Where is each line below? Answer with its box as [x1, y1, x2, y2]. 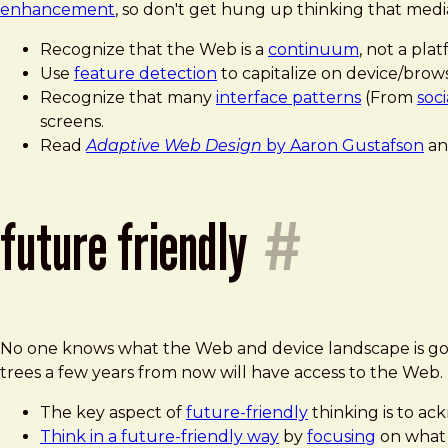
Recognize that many [40, 88, 216, 108]
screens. [40, 112, 104, 132]
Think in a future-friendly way [40, 426, 279, 446]
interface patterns [216, 88, 361, 108]
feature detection [74, 64, 217, 84]
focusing [307, 426, 376, 446]
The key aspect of [40, 402, 186, 422]
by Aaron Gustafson [262, 136, 424, 156]
